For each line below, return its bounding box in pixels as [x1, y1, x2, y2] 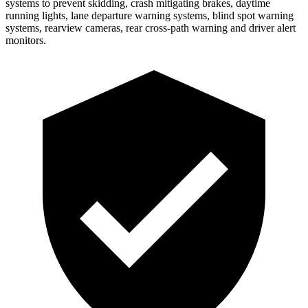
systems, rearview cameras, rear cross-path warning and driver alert [5, 21, 296, 34]
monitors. [5, 34, 46, 46]
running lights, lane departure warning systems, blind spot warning [5, 9, 294, 21]
